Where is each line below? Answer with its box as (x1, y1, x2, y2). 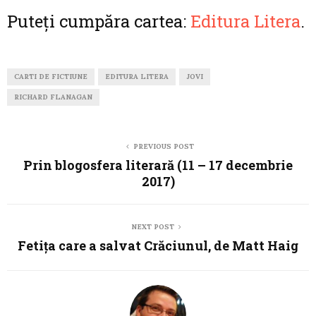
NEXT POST (130, 222, 174, 232)
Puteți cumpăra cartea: (7, 10, 190, 33)
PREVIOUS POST (133, 142, 194, 152)
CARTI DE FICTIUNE (14, 72, 87, 82)
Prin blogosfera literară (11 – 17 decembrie (23, 157, 293, 174)
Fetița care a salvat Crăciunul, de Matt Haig (18, 237, 298, 255)
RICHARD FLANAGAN (14, 92, 92, 102)
